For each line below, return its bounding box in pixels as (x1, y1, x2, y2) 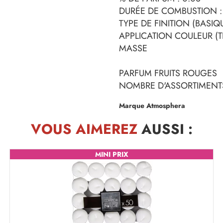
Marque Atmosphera (119, 101, 185, 111)
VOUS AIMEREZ (30, 119, 137, 139)
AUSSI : (137, 119, 193, 139)
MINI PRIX (95, 149, 128, 159)
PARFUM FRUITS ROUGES (119, 67, 217, 79)
